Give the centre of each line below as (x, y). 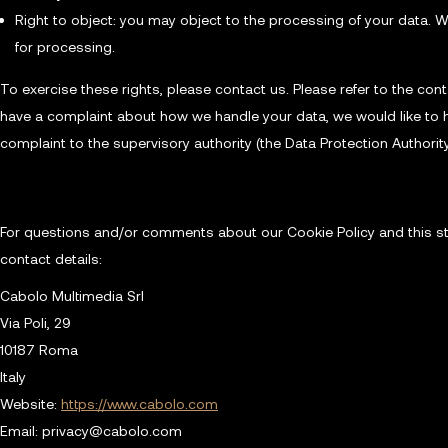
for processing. (65, 46)
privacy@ (72, 430)
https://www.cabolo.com (139, 403)
